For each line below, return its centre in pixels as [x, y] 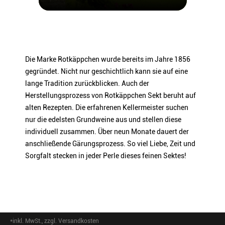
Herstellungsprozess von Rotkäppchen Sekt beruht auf [110, 95]
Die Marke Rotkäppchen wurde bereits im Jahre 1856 [108, 59]
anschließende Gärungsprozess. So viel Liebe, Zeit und [110, 144]
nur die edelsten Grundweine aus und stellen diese [103, 120]
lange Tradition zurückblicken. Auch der [87, 83]
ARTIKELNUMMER [31, 44]
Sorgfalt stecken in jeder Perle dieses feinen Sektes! [106, 156]
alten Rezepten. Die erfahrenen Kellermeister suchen [107, 107]
